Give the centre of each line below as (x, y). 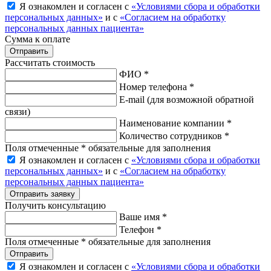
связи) (18, 111)
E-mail (133, 99)
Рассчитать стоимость (50, 62)
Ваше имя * (143, 217)
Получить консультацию (55, 205)
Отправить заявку (42, 194)
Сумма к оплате (38, 39)
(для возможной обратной (201, 99)
